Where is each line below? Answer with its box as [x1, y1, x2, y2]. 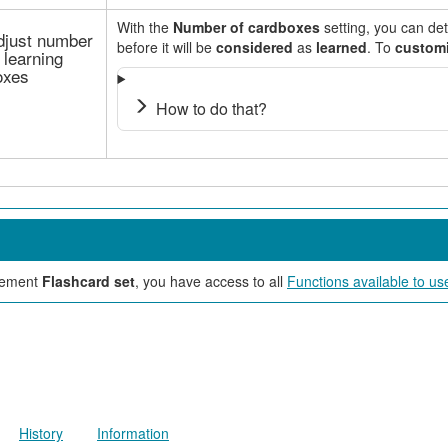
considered [215, 37, 293, 57]
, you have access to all [135, 271, 287, 291]
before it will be [116, 37, 216, 57]
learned [315, 37, 367, 57]
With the [116, 17, 173, 37]
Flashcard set [42, 271, 135, 291]
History [19, 423, 63, 443]
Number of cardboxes [172, 17, 324, 37]
